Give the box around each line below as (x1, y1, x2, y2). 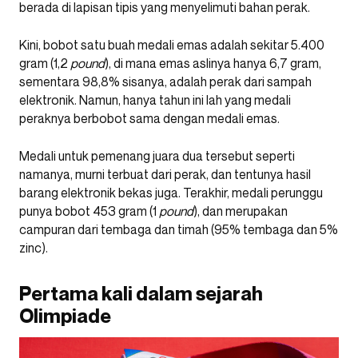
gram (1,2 (19, 55, 70, 71)
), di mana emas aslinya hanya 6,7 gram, (105, 55, 321, 71)
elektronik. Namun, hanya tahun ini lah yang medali (19, 92, 291, 108)
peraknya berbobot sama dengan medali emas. (19, 110, 280, 126)
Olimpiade (19, 304, 111, 328)
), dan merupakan (193, 203, 288, 219)
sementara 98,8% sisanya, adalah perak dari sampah (19, 74, 312, 89)
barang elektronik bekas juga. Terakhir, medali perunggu (19, 185, 323, 201)
